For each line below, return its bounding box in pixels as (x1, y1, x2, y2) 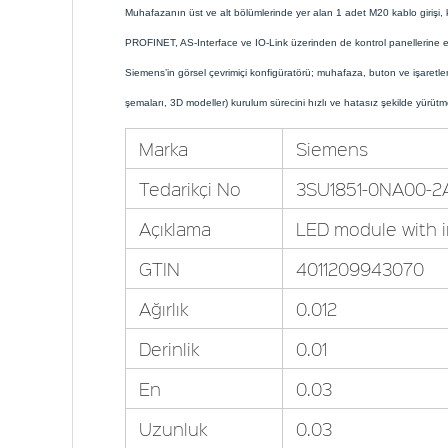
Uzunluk (138, 417, 207, 441)
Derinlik (138, 337, 199, 361)
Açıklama (138, 217, 211, 241)
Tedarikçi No (138, 177, 241, 201)
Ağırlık (138, 297, 188, 321)
